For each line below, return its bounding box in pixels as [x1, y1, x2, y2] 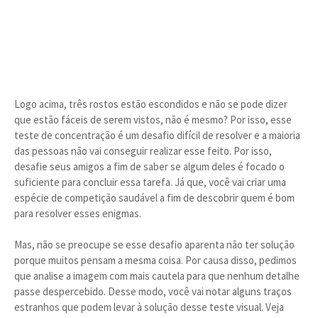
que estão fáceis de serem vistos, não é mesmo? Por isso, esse [14, 113, 292, 126]
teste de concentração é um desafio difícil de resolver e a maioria [14, 128, 300, 142]
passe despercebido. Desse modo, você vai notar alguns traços [14, 285, 292, 298]
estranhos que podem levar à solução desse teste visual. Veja [14, 300, 284, 314]
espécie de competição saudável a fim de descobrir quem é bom [14, 191, 295, 204]
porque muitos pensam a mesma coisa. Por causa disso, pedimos [14, 253, 297, 267]
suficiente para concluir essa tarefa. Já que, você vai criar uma [14, 175, 286, 189]
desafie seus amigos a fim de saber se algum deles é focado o [14, 160, 285, 173]
